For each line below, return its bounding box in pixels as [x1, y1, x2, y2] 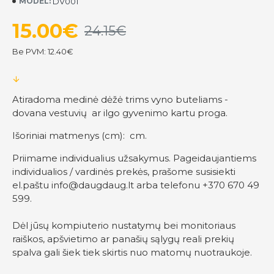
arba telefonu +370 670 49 [134, 179, 259, 191]
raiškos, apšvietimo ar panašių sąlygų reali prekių [12, 232, 234, 245]
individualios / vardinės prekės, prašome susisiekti [12, 165, 235, 177]
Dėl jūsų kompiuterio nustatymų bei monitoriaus [12, 219, 235, 231]
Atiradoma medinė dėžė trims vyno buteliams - [12, 93, 228, 105]
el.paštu [12, 179, 51, 191]
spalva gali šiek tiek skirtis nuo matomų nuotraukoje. [12, 246, 252, 258]
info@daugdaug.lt [51, 179, 134, 191]
